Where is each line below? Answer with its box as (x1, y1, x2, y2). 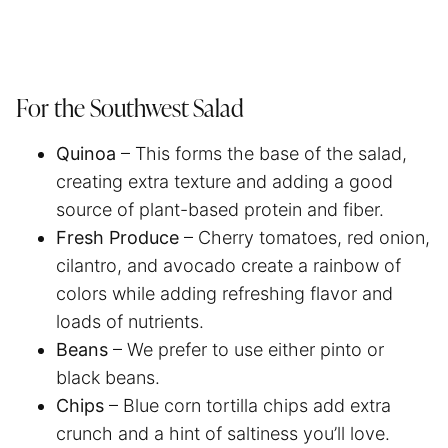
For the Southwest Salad (16, 97, 244, 122)
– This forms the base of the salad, (121, 142, 407, 164)
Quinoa (56, 142, 121, 164)
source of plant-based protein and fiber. (56, 198, 389, 220)
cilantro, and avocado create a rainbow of (56, 254, 401, 276)
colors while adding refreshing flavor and (56, 282, 393, 304)
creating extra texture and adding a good (56, 170, 393, 192)
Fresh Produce (56, 226, 184, 248)
